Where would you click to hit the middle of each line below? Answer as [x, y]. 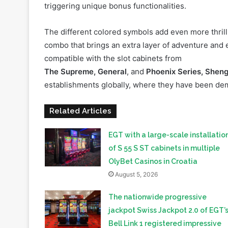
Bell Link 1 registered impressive [165, 191]
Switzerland [129, 217]
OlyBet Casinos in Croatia [153, 129]
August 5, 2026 [136, 141]
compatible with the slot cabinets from [113, 25]
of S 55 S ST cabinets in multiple [164, 115]
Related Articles [80, 78]
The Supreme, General [85, 39]
